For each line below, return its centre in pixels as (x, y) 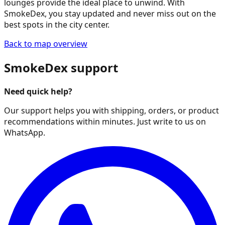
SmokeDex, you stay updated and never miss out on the (110, 13)
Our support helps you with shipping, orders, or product (111, 110)
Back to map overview (46, 43)
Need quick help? (38, 91)
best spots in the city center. (57, 24)
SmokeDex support (61, 67)
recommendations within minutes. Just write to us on (105, 121)
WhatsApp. (25, 132)
